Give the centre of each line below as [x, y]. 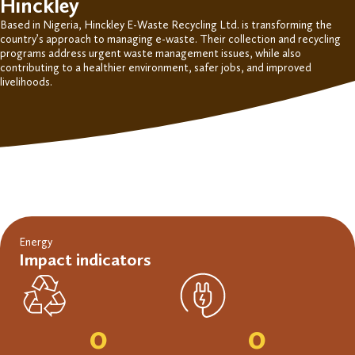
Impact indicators [85, 259]
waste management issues [185, 53]
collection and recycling [284, 39]
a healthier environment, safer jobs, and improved [192, 67]
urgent [104, 53]
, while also [275, 53]
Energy [36, 242]
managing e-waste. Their [168, 39]
